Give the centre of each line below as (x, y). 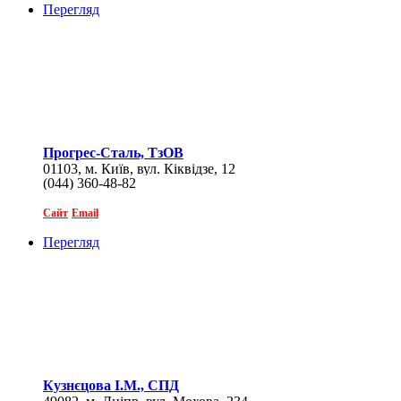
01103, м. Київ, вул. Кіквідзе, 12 (139, 169)
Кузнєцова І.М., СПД (111, 386)
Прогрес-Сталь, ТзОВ (113, 153)
